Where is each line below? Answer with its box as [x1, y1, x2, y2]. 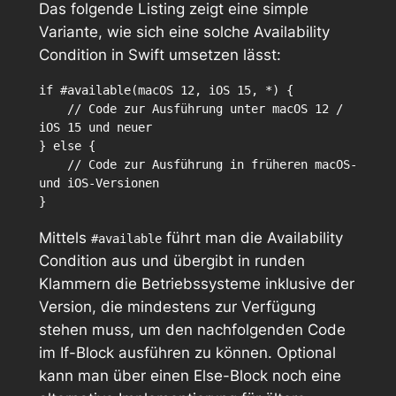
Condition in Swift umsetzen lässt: [38, 46, 281, 64]
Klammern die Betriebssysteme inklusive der [38, 274, 354, 293]
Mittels [38, 228, 91, 247]
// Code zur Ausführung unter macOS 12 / [38, 101, 67, 116]
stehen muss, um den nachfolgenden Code [38, 320, 346, 339]
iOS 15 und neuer [38, 119, 152, 134]
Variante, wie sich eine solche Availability [38, 23, 330, 41]
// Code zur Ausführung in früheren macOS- [38, 156, 67, 171]
